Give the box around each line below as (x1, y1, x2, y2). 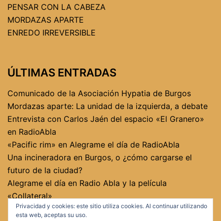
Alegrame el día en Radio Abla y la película (7, 178, 167, 188)
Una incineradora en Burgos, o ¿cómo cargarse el (7, 152, 192, 163)
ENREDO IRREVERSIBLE (7, 28, 96, 38)
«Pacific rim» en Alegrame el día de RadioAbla (7, 140, 180, 150)
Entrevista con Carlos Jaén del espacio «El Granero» (7, 114, 204, 124)
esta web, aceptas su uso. (16, 211, 87, 219)
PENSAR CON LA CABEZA (7, 2, 106, 12)
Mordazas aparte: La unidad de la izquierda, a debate (7, 101, 208, 111)
